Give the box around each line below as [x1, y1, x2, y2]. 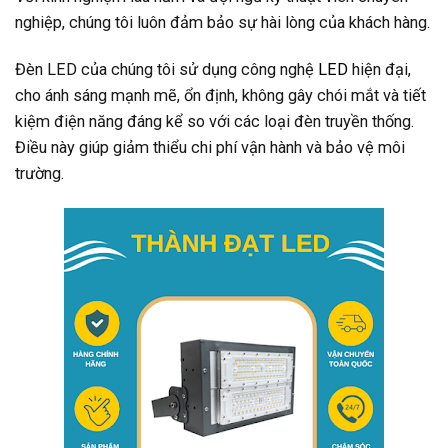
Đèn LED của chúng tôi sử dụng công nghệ [15, 60, 318, 80]
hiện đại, [348, 60, 411, 80]
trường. [15, 164, 64, 184]
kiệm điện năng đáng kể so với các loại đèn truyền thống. [15, 112, 414, 132]
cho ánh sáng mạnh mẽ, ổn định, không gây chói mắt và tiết [15, 86, 426, 106]
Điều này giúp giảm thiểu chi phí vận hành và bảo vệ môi [15, 138, 405, 158]
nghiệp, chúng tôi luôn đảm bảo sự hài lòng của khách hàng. [15, 13, 430, 33]
